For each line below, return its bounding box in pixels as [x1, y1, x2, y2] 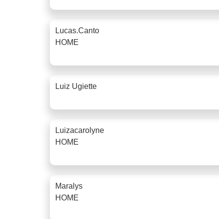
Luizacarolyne [55, 126, 104, 134]
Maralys [55, 181, 83, 190]
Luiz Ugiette [55, 82, 97, 90]
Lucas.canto [55, 26, 99, 35]
